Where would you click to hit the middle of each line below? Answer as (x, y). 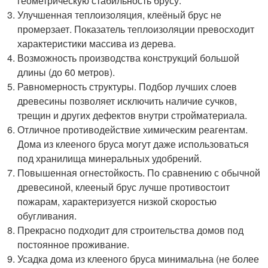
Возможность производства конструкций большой (129, 58)
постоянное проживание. (74, 244)
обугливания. (47, 216)
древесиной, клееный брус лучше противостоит (124, 187)
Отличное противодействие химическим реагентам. (133, 130)
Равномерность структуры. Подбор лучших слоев (127, 86)
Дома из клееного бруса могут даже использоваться (133, 144)
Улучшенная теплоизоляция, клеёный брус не (120, 15)
